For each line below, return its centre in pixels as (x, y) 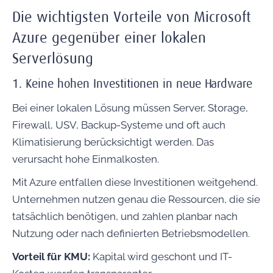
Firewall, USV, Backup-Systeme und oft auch (119, 125)
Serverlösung (53, 58)
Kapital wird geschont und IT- (162, 257)
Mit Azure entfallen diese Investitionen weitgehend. (135, 183)
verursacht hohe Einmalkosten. (86, 159)
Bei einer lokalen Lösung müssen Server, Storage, (130, 108)
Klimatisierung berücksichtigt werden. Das (113, 142)
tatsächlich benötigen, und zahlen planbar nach (125, 217)
